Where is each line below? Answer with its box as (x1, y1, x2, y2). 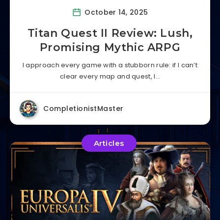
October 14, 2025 (82, 7, 148, 17)
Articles (93, 138, 124, 148)
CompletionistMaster (43, 104, 124, 113)
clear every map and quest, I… (60, 72, 160, 81)
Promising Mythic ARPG (39, 41, 181, 54)
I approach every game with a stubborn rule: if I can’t (22, 60, 198, 70)
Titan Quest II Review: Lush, (27, 27, 193, 40)
